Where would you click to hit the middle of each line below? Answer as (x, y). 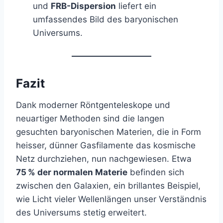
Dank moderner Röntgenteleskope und (93, 105)
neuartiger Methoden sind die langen (90, 118)
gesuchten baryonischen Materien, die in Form (109, 132)
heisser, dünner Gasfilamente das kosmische (106, 145)
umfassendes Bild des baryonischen (106, 19)
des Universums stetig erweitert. (81, 212)
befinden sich (156, 172)
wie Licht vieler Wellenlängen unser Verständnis (111, 199)
